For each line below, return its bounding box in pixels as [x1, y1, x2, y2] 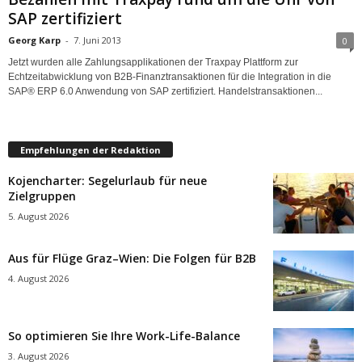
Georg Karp [8, 33, 61, 46]
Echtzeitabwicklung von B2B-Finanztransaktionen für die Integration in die [8, 70, 331, 82]
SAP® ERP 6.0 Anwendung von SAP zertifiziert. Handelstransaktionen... [8, 85, 322, 97]
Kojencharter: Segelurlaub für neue [8, 173, 207, 189]
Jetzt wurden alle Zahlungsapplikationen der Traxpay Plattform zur [8, 56, 298, 68]
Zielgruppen [8, 188, 76, 204]
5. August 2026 [8, 210, 69, 223]
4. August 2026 [8, 272, 69, 285]
